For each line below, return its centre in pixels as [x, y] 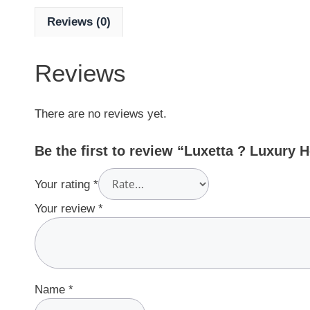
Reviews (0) [79, 22]
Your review [66, 208]
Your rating [64, 184]
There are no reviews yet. [101, 114]
